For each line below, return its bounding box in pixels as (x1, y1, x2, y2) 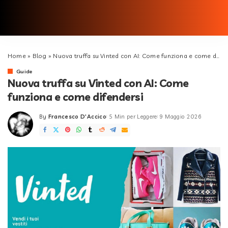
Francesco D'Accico (48, 113, 106, 120)
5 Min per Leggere (108, 113, 157, 120)
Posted (39, 117, 61, 124)
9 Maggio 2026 (159, 113, 202, 120)
